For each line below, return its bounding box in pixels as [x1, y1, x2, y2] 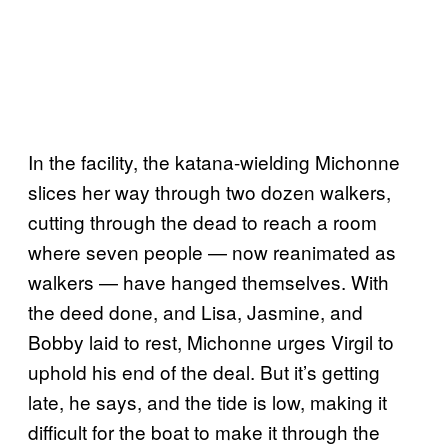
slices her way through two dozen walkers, [28, 177, 391, 205]
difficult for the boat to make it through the [28, 417, 380, 445]
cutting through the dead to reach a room [28, 207, 377, 235]
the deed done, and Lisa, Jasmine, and [28, 297, 363, 325]
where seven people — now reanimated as [28, 237, 396, 265]
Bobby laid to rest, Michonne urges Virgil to [28, 327, 394, 355]
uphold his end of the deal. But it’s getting [28, 357, 380, 385]
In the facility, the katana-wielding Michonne [28, 147, 400, 175]
